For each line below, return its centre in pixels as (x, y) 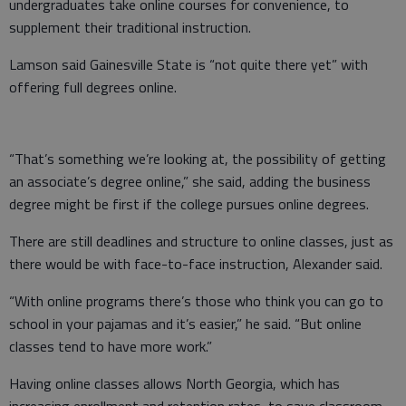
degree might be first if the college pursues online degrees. (189, 203)
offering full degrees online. (93, 87)
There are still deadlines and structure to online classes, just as (201, 241)
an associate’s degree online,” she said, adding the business (190, 181)
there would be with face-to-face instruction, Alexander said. (196, 263)
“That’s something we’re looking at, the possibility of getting (198, 158)
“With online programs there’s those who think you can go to (196, 300)
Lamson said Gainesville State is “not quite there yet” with (188, 64)
